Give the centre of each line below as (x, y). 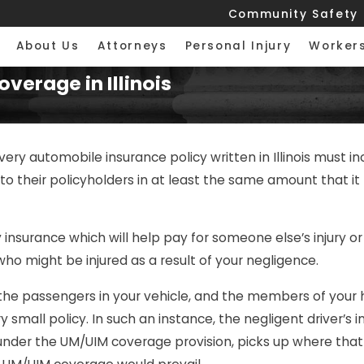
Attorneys (132, 46)
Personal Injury (238, 46)
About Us (48, 46)
